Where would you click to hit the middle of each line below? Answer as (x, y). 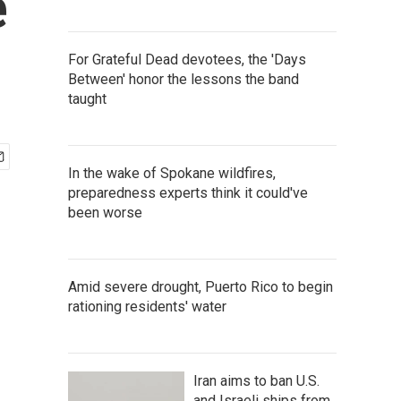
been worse (105, 213)
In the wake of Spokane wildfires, (172, 173)
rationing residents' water (147, 307)
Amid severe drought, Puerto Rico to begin (200, 287)
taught (87, 99)
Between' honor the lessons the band (183, 79)
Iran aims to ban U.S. (256, 381)
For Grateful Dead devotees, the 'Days (187, 60)
